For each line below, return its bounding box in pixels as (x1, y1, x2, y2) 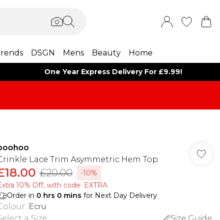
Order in (6, 191, 36, 200)
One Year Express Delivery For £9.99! (44, 67, 183, 76)
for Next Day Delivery (81, 191, 157, 200)
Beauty (91, 48, 121, 57)
